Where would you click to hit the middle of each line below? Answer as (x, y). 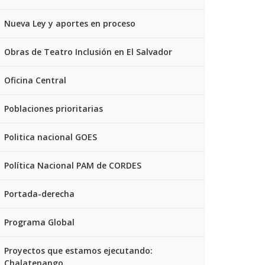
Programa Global (39, 222)
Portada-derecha (39, 194)
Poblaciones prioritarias (54, 109)
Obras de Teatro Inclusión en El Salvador (88, 52)
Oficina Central (35, 80)
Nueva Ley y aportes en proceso (70, 23)
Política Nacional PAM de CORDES (73, 165)
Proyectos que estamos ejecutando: (78, 251)
